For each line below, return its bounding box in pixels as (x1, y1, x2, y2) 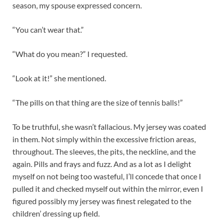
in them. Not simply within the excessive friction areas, (12, 134, 196, 144)
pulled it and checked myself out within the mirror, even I (12, 184, 203, 194)
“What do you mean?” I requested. (12, 49, 130, 59)
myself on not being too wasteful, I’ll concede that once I (12, 171, 201, 181)
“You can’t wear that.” (12, 25, 87, 35)
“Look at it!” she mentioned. (12, 73, 109, 83)
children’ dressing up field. (12, 209, 100, 219)
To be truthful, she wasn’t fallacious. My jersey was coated (12, 122, 206, 132)
